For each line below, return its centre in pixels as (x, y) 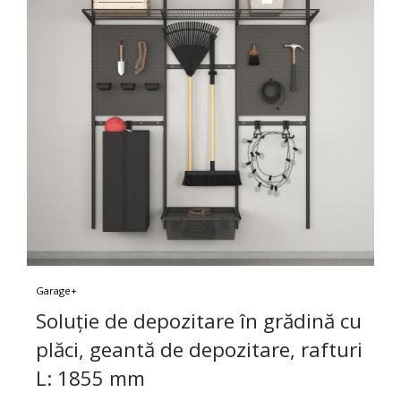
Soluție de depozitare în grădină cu (199, 320)
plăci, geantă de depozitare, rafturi (199, 349)
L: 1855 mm (90, 378)
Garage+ (56, 290)
